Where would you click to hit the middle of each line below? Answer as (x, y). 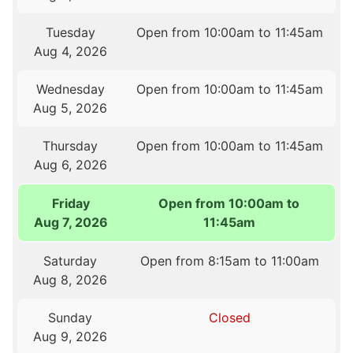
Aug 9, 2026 (71, 337)
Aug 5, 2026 (71, 108)
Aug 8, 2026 (71, 280)
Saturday (71, 261)
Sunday (71, 318)
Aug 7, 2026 (71, 223)
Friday (71, 204)
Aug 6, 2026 (70, 165)
